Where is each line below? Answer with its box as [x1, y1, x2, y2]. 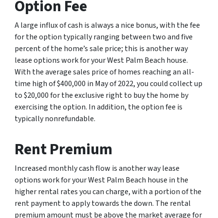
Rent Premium [15, 138, 112, 161]
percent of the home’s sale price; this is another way [15, 43, 188, 54]
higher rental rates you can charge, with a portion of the [15, 186, 201, 197]
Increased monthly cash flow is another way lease [15, 163, 180, 174]
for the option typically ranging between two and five [15, 31, 193, 42]
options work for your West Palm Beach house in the [15, 174, 188, 185]
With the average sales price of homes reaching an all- [15, 66, 194, 77]
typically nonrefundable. [15, 113, 97, 124]
